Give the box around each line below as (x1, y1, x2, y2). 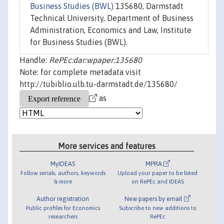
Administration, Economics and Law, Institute (30, 25, 191, 35)
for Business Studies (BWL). (30, 37, 127, 47)
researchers (48, 212, 77, 219)
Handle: (19, 55, 49, 65)
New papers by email (124, 194, 184, 202)
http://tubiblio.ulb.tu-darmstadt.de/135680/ (19, 79, 177, 89)
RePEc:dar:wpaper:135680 (49, 55, 142, 65)
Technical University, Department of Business (30, 13, 193, 23)
